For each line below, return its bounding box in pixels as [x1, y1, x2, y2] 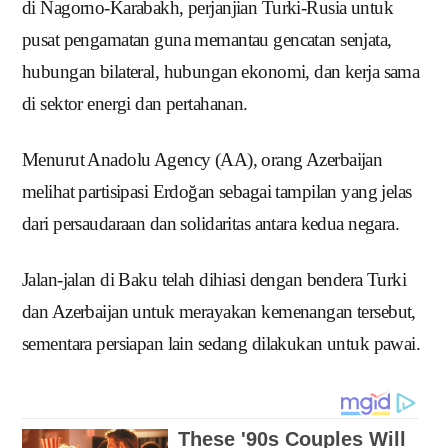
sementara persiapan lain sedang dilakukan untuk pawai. [22, 333, 421, 355]
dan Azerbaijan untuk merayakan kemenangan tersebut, [22, 301, 416, 323]
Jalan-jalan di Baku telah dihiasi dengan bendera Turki [22, 269, 407, 291]
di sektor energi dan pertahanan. [22, 93, 248, 115]
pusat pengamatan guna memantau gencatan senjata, [22, 29, 392, 51]
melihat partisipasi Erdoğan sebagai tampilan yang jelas [22, 181, 412, 203]
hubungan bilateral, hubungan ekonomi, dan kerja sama [22, 61, 420, 83]
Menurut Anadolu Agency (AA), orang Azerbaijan [22, 149, 383, 171]
